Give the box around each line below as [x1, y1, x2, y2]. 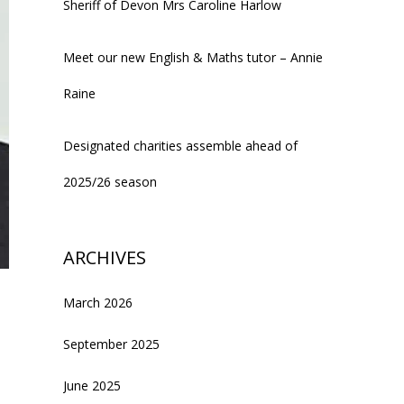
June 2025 [63, 376, 121, 394]
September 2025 [63, 335, 160, 353]
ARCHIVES [63, 244, 146, 270]
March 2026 [63, 293, 133, 311]
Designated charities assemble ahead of [63, 136, 298, 154]
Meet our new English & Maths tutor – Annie [63, 48, 323, 66]
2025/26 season [63, 172, 157, 190]
